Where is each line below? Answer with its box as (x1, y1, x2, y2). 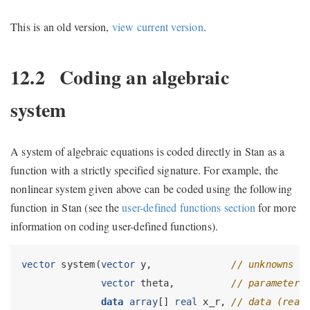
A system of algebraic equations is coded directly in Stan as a (10, 144, 285, 159)
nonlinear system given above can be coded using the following (10, 181, 293, 197)
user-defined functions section (122, 200, 256, 215)
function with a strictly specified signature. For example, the (10, 163, 279, 178)
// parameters (231, 277, 306, 289)
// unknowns (231, 258, 294, 270)
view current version (111, 19, 203, 34)
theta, (135, 277, 232, 289)
